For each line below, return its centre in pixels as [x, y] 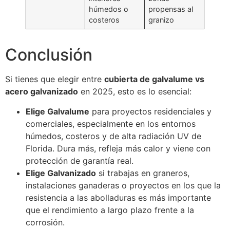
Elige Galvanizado [61, 173]
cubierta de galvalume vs [154, 79]
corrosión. [45, 222]
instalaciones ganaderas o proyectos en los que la [123, 185]
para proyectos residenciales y [150, 111]
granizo [161, 20]
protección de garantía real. [80, 160]
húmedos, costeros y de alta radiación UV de [113, 136]
